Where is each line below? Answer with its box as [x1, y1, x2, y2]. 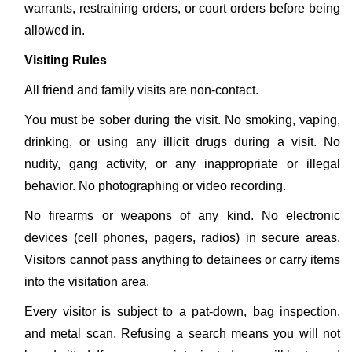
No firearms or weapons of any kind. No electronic [24, 209, 340, 222]
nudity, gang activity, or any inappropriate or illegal [24, 157, 340, 170]
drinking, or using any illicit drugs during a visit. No [24, 135, 340, 148]
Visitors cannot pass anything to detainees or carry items [24, 253, 340, 266]
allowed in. [24, 24, 85, 37]
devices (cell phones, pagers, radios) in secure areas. [24, 231, 340, 244]
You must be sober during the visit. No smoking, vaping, [24, 113, 340, 126]
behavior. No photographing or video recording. [24, 179, 286, 192]
